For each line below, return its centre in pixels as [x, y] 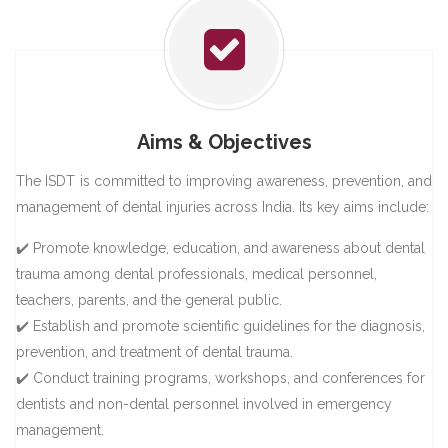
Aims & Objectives [224, 141]
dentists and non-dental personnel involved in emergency [204, 403]
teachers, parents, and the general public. [149, 299]
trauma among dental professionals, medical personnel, [196, 273]
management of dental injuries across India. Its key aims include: [222, 206]
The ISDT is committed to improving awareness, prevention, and [224, 180]
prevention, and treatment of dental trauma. [154, 351]
